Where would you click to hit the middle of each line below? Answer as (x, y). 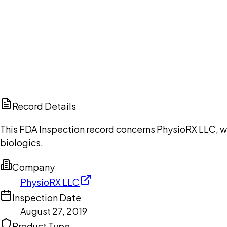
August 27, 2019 (54, 211)
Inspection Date (47, 198)
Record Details (44, 106)
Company (33, 167)
